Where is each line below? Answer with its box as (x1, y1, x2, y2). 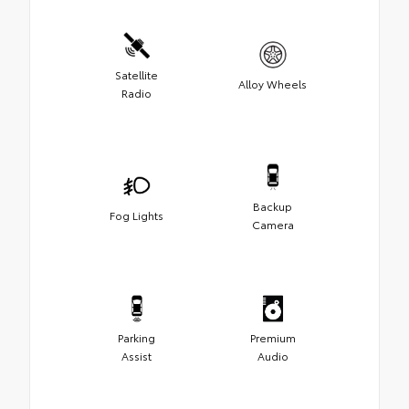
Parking (118, 329, 155, 345)
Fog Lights (110, 206, 163, 223)
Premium (249, 329, 296, 345)
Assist (121, 347, 152, 363)
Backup (253, 197, 292, 214)
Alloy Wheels (238, 75, 307, 91)
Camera (251, 215, 294, 232)
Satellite (115, 66, 158, 82)
